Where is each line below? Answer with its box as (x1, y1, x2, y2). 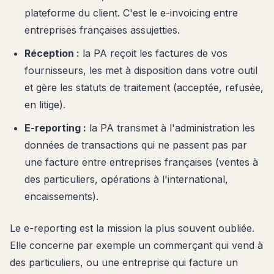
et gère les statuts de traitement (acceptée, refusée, (24, 81, 264, 94)
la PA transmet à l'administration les (86, 121, 255, 134)
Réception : (24, 46, 80, 59)
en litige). (24, 98, 65, 111)
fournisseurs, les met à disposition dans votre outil (24, 64, 257, 76)
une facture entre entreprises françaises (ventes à (24, 155, 258, 168)
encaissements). (24, 190, 98, 202)
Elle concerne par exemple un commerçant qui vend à (10, 239, 263, 251)
